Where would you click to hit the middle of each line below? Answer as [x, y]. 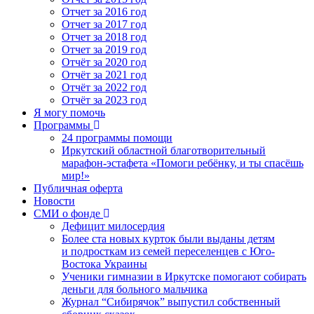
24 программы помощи [117, 137]
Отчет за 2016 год [104, 11]
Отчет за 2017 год [104, 24]
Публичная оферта [78, 188]
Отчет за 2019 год [104, 49]
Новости [54, 200]
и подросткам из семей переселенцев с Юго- [168, 251]
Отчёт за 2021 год [104, 74]
